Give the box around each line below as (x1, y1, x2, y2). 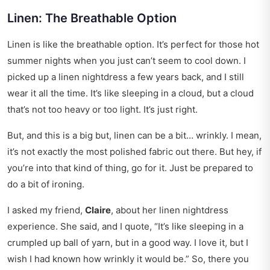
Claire (85, 204, 111, 216)
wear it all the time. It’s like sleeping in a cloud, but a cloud (7, 87, 254, 99)
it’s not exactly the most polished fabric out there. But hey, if (7, 146, 262, 158)
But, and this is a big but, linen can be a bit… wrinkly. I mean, (7, 130, 262, 142)
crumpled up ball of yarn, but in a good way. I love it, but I (7, 237, 248, 249)
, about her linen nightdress (111, 204, 228, 216)
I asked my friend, (7, 204, 85, 216)
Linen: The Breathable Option (7, 11, 177, 26)
